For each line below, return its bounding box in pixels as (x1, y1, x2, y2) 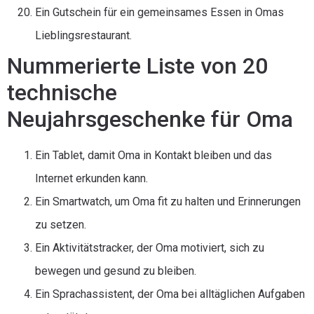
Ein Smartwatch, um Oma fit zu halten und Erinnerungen (35, 195, 301, 208)
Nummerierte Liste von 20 (7, 53, 268, 79)
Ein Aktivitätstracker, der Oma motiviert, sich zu (35, 241, 264, 254)
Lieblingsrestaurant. (35, 29, 132, 42)
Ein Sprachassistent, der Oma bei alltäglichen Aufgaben (35, 287, 305, 301)
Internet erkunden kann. (35, 172, 148, 185)
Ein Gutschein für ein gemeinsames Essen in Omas (35, 6, 284, 19)
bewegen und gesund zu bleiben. (35, 264, 196, 278)
